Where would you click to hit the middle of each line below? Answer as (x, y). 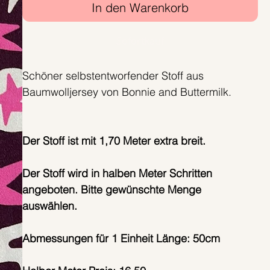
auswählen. (49, 206)
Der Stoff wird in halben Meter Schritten (117, 174)
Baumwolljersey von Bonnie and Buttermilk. (128, 92)
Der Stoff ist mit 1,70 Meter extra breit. (114, 141)
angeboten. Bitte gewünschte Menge (111, 190)
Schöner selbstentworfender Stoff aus (113, 76)
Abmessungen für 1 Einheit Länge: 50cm (121, 239)
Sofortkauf (140, 41)
